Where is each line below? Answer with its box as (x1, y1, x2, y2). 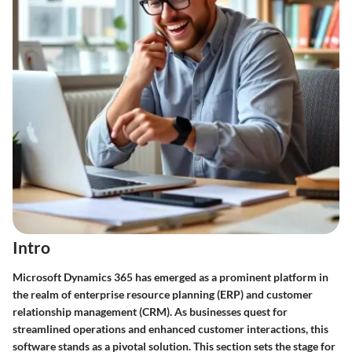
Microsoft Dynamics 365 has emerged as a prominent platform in (13, 269, 328, 284)
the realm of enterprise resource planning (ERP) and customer (13, 287, 313, 301)
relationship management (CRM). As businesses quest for (13, 304, 288, 318)
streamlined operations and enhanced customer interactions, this (13, 321, 328, 335)
